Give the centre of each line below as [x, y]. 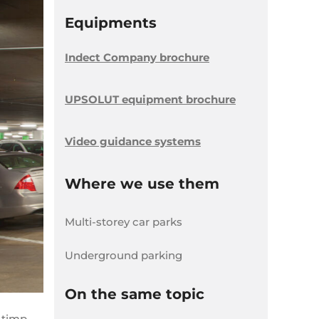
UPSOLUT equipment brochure [150, 99]
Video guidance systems [133, 141]
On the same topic [135, 294]
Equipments [111, 23]
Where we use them [142, 184]
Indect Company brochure [137, 57]
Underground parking [124, 255]
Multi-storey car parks [124, 222]
